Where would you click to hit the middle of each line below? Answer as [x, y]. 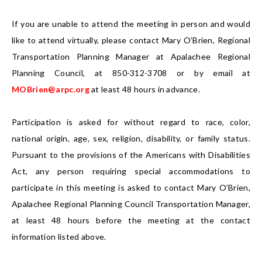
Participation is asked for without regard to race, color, [131, 122]
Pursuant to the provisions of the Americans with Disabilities [131, 155]
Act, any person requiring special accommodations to [131, 171]
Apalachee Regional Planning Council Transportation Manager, [131, 204]
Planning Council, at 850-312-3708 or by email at [131, 73]
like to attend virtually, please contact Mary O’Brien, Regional [131, 40]
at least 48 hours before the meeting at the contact [131, 220]
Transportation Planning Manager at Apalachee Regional [131, 57]
